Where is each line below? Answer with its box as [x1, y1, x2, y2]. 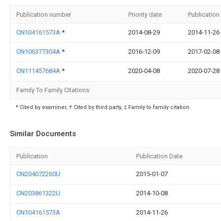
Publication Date [136, 152, 183, 160]
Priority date [128, 11, 162, 18]
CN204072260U [16, 170, 60, 178]
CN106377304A [16, 48, 62, 55]
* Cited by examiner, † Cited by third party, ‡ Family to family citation [16, 104, 189, 110]
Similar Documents [10, 129, 76, 138]
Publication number [16, 11, 71, 18]
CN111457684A [16, 67, 62, 74]
